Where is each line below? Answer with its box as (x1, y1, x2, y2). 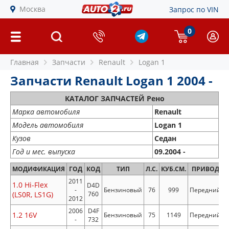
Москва (19, 4, 45, 14)
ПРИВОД (191, 165, 219, 173)
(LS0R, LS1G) (12, 190, 53, 199)
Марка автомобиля (12, 107, 80, 117)
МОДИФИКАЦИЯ (12, 165, 65, 173)
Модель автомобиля (12, 120, 83, 130)
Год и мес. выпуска (12, 147, 75, 156)
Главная (10, 57, 39, 67)
